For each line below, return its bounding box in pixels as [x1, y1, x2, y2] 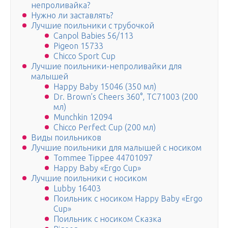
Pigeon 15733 [53, 41, 103, 51]
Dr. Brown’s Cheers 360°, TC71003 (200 [53, 92, 198, 102]
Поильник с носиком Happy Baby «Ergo [53, 194, 203, 204]
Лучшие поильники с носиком [31, 174, 147, 183]
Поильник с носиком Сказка [53, 214, 161, 224]
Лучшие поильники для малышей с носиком [31, 143, 202, 153]
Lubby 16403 [53, 184, 101, 193]
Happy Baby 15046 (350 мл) [53, 82, 156, 92]
